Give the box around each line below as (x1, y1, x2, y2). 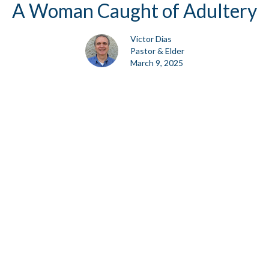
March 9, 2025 (130, 58, 183, 68)
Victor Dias (130, 34, 172, 44)
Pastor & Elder (130, 46, 184, 56)
